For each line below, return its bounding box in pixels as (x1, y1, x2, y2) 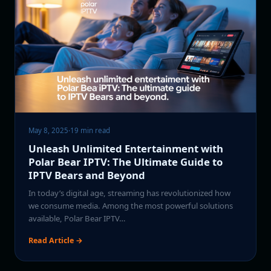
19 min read (70, 126, 111, 135)
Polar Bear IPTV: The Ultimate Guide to (28, 154, 223, 169)
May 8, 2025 (28, 126, 69, 135)
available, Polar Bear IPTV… (28, 212, 126, 224)
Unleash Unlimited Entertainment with (28, 141, 224, 155)
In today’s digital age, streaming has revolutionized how (28, 187, 231, 198)
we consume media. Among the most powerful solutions (28, 200, 233, 211)
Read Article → (28, 235, 83, 246)
